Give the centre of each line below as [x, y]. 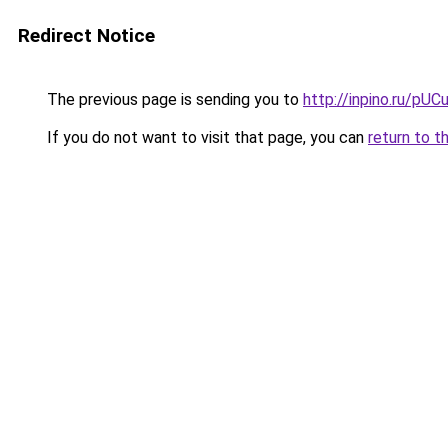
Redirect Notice [86, 35]
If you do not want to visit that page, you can [205, 137]
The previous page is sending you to [173, 99]
